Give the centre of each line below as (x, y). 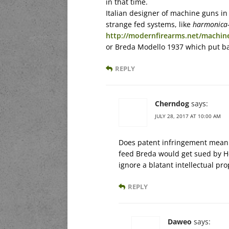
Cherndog (172, 103)
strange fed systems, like (149, 24)
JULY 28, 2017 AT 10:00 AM (188, 116)
